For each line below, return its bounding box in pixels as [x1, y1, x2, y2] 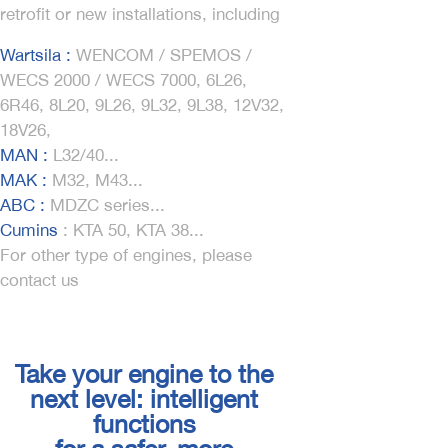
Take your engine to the [15, 359, 274, 388]
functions [92, 409, 196, 438]
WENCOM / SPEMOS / [76, 45, 252, 65]
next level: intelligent [30, 384, 259, 413]
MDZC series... [45, 195, 165, 215]
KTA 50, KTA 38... [68, 220, 204, 240]
